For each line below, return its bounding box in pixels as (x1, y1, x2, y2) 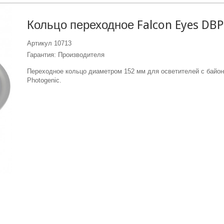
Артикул (26, 39, 52, 47)
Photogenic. (26, 76, 61, 84)
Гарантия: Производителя (26, 50, 104, 58)
